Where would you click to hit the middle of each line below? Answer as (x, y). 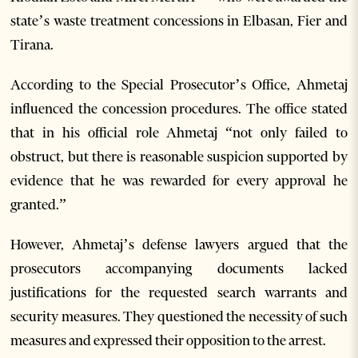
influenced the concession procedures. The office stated (179, 109)
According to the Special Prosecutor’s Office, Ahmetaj (179, 85)
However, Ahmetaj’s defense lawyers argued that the (179, 245)
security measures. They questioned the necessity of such (179, 317)
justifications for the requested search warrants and (179, 293)
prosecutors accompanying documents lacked (179, 269)
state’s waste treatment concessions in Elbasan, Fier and (179, 21)
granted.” (39, 205)
